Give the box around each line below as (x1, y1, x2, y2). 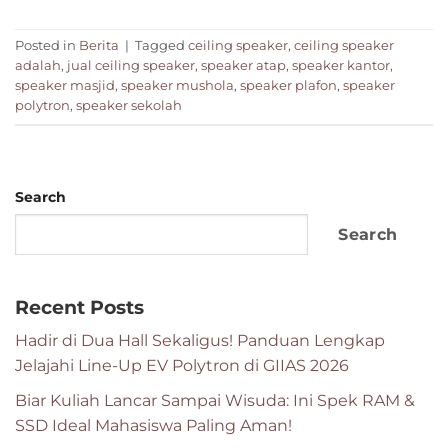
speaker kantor (292, 58, 390, 74)
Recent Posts (15, 294, 144, 319)
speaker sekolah (76, 98, 182, 114)
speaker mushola (121, 78, 234, 94)
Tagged (135, 38, 188, 54)
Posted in (15, 38, 79, 54)
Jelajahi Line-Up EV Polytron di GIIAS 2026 (15, 356, 349, 376)
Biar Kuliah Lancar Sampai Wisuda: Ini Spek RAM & (15, 390, 415, 410)
